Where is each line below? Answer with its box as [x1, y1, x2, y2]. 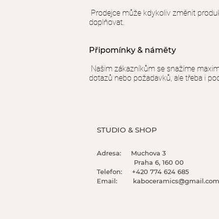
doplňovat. [89, 18, 126, 27]
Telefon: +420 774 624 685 [97, 168, 189, 175]
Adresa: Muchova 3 [97, 149, 166, 157]
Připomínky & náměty [89, 45, 176, 55]
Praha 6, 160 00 [97, 158, 184, 166]
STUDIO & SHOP [97, 125, 157, 134]
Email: [97, 177, 133, 185]
